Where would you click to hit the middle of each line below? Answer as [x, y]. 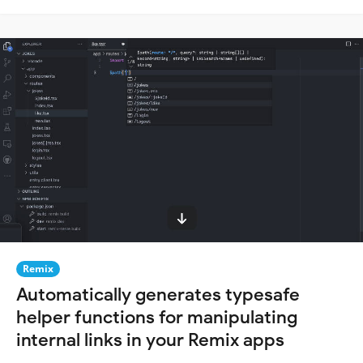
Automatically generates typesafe [158, 295]
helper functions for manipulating [157, 318]
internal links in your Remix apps [150, 340]
